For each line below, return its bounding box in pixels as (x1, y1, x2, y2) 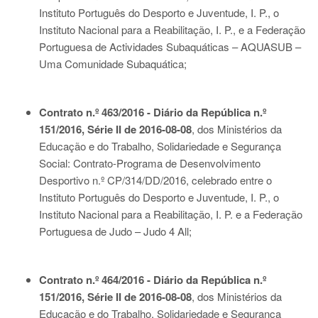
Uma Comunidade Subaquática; (39, 56, 187, 71)
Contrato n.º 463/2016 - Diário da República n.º (39, 104, 266, 120)
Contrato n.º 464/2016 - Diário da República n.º (39, 272, 266, 287)
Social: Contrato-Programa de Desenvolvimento (39, 155, 261, 170)
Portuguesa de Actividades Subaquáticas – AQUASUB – (39, 39, 301, 54)
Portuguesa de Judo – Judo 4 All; (39, 224, 192, 238)
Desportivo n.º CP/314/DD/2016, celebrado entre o (39, 172, 272, 187)
